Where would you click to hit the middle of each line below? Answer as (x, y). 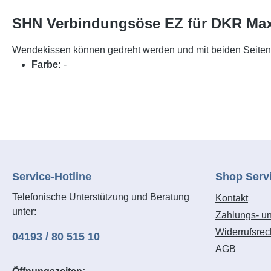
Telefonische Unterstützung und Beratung (101, 197)
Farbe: (47, 64)
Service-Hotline (52, 177)
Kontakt (232, 198)
